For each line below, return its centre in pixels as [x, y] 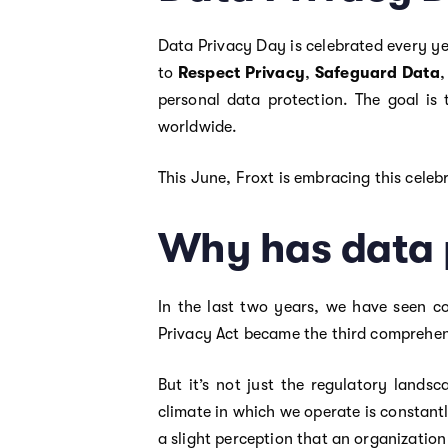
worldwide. [197, 126]
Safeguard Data [377, 72]
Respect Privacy [241, 72]
